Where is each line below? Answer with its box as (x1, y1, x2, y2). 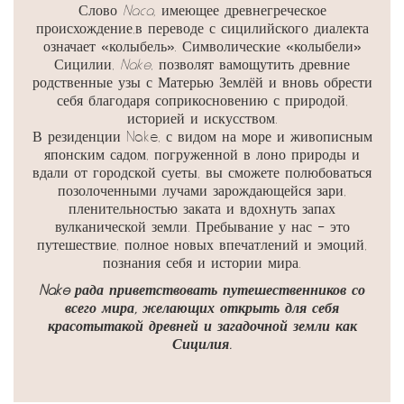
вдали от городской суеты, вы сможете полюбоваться (32, 165, 372, 180)
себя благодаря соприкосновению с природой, (56, 93, 348, 108)
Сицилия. (172, 336, 232, 352)
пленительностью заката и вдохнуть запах (69, 201, 335, 216)
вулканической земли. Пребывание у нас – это (54, 219, 350, 234)
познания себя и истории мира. (103, 255, 301, 271)
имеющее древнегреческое (155, 3, 326, 18)
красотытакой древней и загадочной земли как (47, 318, 357, 334)
